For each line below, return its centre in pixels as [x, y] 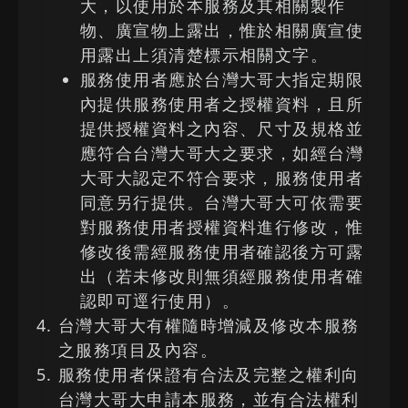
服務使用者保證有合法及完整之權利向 [209, 374]
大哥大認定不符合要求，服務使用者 [222, 178]
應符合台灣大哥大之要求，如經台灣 [222, 153]
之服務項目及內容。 [138, 350]
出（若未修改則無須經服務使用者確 [222, 276]
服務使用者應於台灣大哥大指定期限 [222, 79]
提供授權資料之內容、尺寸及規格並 [222, 128]
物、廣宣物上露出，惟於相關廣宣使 [222, 30]
